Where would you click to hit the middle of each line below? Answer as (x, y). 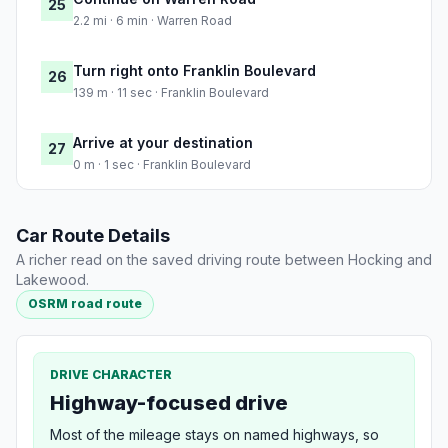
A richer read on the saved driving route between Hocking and (224, 260)
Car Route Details (93, 236)
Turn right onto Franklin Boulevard (194, 71)
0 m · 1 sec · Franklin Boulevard (162, 165)
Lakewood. (52, 280)
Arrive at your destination (163, 143)
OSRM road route (85, 304)
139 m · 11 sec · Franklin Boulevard (171, 93)
